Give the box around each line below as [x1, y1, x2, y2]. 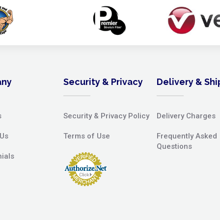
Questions [157, 141, 192, 151]
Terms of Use [63, 131, 110, 140]
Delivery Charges [157, 111, 216, 120]
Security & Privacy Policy [63, 111, 149, 120]
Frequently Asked [157, 131, 217, 140]
